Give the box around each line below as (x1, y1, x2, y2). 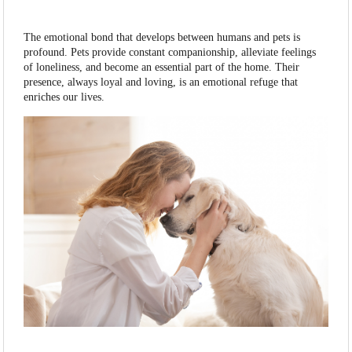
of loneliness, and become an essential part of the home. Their (24, 61, 300, 74)
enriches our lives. (24, 91, 105, 104)
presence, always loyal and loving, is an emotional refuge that (24, 76, 299, 89)
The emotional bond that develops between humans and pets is (24, 31, 301, 44)
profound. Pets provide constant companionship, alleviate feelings (24, 46, 317, 59)
